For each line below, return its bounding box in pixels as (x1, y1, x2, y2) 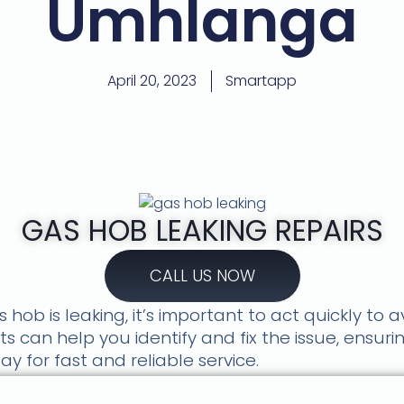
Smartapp (225, 70, 297, 92)
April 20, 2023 (107, 70, 197, 92)
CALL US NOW (149, 264, 255, 288)
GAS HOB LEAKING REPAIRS (21, 210, 383, 252)
